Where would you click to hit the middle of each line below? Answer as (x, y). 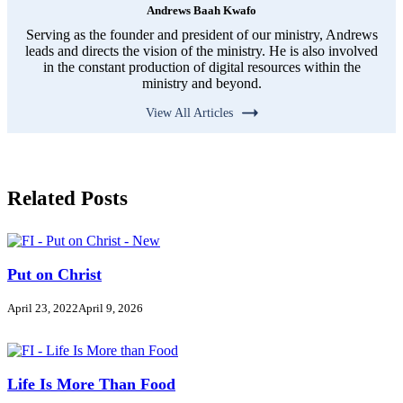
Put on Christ (54, 275)
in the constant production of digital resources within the (201, 67)
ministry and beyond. (201, 84)
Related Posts (67, 198)
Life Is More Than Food (91, 385)
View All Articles (189, 113)
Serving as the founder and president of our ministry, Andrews (201, 35)
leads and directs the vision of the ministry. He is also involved (201, 51)
